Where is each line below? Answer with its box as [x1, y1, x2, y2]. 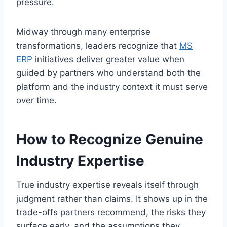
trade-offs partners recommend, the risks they [16, 207, 206, 217]
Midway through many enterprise [16, 26, 150, 37]
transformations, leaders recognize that [16, 40, 179, 51]
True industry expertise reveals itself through [16, 179, 199, 190]
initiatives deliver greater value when [32, 54, 184, 64]
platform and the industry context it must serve [16, 81, 208, 92]
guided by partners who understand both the [16, 67, 201, 78]
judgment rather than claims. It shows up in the [16, 193, 208, 204]
